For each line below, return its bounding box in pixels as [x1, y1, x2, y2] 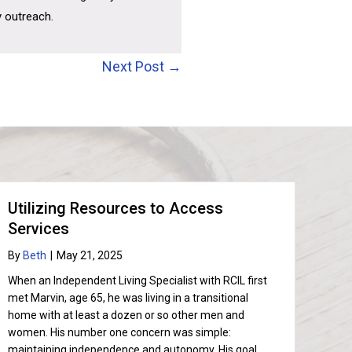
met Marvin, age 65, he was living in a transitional [8, 291, 249, 304]
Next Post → [102, 58, 181, 75]
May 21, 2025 [57, 249, 123, 262]
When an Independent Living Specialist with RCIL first [8, 274, 268, 287]
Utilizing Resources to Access [8, 199, 224, 218]
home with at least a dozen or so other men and [8, 309, 245, 321]
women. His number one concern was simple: [8, 326, 232, 339]
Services [8, 219, 70, 238]
